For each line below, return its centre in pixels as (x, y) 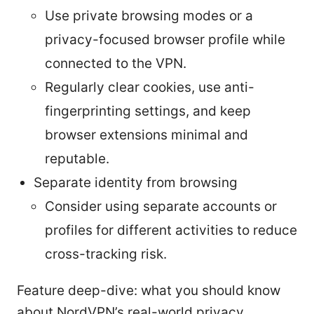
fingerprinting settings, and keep (148, 111)
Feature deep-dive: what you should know (149, 290)
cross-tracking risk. (106, 254)
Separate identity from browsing (136, 182)
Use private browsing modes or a (149, 15)
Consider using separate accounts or (161, 206)
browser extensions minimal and (146, 135)
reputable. (77, 158)
